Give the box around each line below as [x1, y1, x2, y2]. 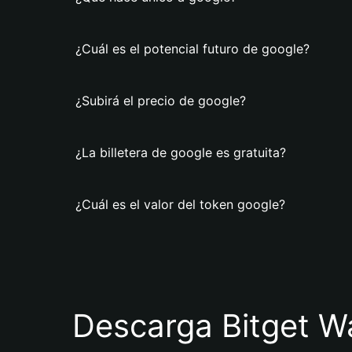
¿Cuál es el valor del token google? [75, 196, 285, 212]
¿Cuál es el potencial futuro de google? [75, 41, 310, 57]
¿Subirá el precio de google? [75, 93, 246, 108]
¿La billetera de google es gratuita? [75, 145, 286, 160]
